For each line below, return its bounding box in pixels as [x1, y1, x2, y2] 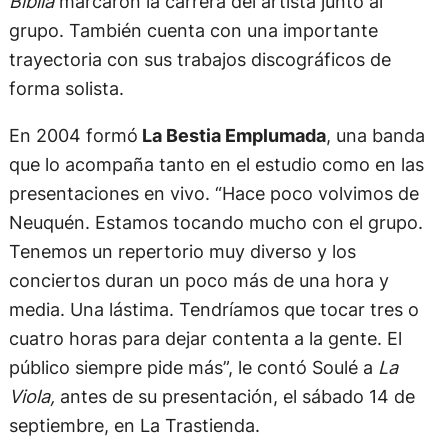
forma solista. [8, 77, 124, 100]
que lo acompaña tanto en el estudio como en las [8, 153, 424, 176]
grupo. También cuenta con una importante [8, 19, 378, 42]
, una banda [325, 124, 425, 147]
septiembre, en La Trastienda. [8, 414, 260, 437]
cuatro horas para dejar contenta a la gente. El [8, 327, 402, 350]
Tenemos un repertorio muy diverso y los [8, 240, 356, 263]
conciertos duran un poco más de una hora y [8, 269, 389, 292]
